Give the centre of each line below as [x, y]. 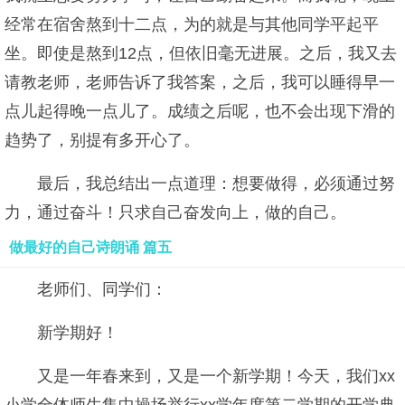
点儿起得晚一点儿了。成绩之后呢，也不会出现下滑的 [200, 111]
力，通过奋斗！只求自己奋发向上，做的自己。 [175, 212]
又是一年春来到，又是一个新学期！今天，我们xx [216, 376]
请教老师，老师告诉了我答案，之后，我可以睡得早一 [200, 82]
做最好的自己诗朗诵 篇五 [90, 247]
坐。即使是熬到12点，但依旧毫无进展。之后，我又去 [201, 53]
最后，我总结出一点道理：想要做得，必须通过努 [216, 184]
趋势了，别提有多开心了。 [102, 140]
